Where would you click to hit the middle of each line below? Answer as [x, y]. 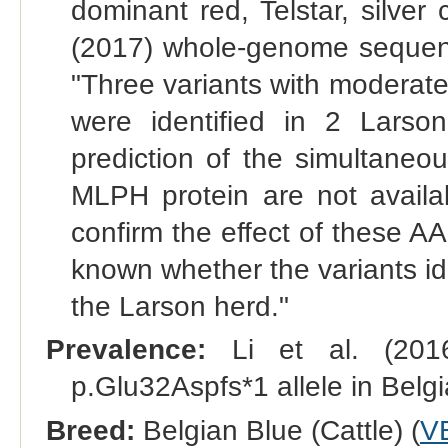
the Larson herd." [179, 307]
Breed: [90, 430]
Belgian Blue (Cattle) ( [277, 430]
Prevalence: [125, 350]
